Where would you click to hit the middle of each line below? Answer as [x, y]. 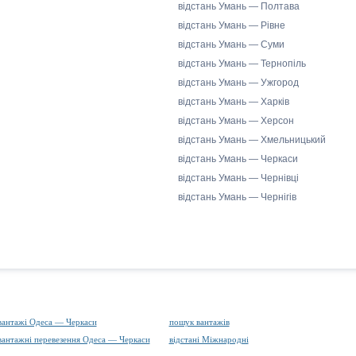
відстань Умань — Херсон [236, 121]
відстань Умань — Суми [231, 44]
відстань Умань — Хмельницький [252, 140]
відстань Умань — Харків [234, 102]
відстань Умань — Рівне [232, 25]
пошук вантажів [199, 322]
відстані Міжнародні [209, 339]
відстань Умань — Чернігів [237, 197]
